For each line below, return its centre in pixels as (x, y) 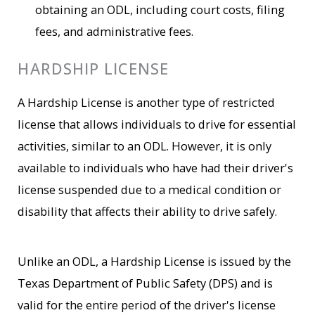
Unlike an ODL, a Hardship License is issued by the (155, 261)
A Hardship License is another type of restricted (147, 103)
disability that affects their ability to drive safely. (148, 212)
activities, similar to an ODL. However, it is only (145, 146)
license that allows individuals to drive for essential (157, 124)
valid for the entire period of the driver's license (147, 304)
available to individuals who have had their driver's (156, 168)
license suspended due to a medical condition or (150, 190)
